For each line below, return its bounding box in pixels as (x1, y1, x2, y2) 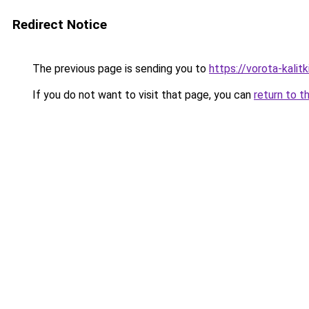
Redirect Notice (12, 17, 107, 32)
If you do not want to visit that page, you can (30, 88, 254, 101)
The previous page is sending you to (30, 62, 209, 75)
